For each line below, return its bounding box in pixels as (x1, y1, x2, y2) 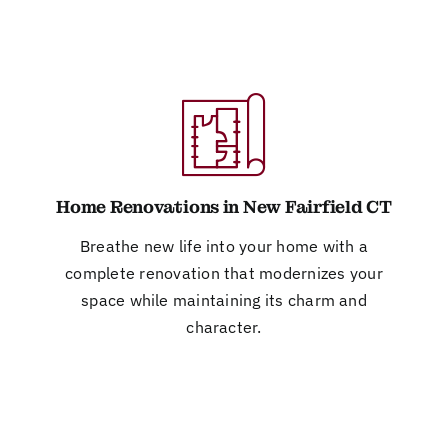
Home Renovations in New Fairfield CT (56, 195, 392, 218)
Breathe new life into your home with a (79, 235, 369, 256)
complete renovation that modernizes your (65, 262, 383, 283)
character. (186, 316, 262, 337)
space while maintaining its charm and (81, 289, 367, 310)
